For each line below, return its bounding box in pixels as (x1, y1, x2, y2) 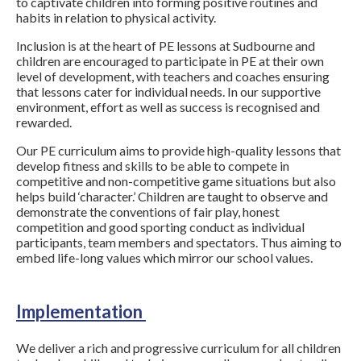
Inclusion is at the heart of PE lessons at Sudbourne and (16, 38, 315, 54)
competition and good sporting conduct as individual (16, 219, 305, 235)
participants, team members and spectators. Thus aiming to (16, 234, 342, 251)
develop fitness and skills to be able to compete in (16, 158, 289, 174)
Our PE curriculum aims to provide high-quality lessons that (16, 143, 341, 159)
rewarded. (16, 114, 74, 131)
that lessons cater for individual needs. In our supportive (16, 84, 321, 100)
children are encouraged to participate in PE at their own (16, 53, 324, 69)
